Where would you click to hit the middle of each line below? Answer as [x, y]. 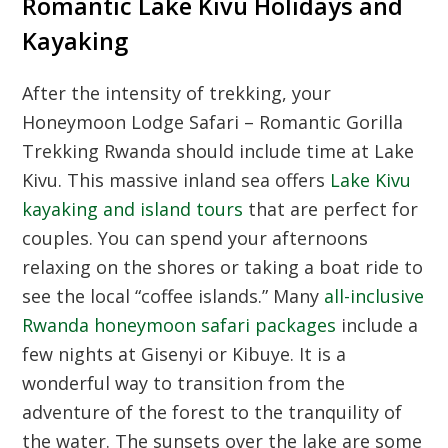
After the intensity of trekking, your [177, 93]
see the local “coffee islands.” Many [173, 296]
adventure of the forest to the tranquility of [212, 412]
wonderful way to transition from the [184, 383]
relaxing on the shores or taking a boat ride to [223, 267]
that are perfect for [331, 209]
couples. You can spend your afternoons [195, 238]
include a [377, 325]
